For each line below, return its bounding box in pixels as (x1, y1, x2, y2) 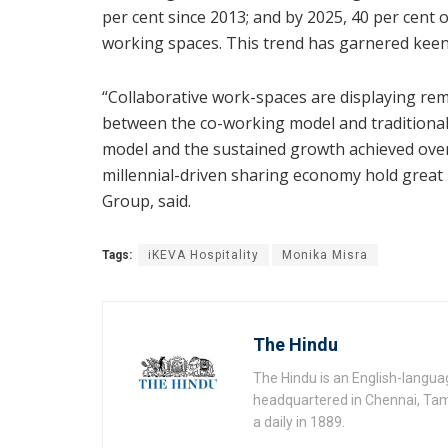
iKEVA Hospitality (148, 248, 259, 263)
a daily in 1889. (253, 414, 345, 431)
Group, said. (102, 190, 191, 213)
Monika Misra (282, 248, 368, 263)
